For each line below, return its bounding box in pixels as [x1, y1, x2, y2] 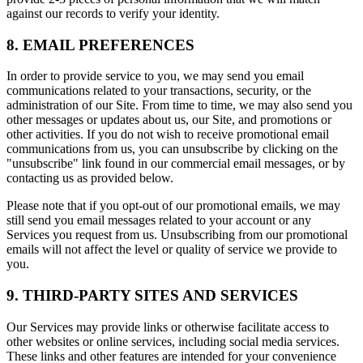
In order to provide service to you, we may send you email [6, 69, 304, 83]
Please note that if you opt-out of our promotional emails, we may [6, 199, 340, 213]
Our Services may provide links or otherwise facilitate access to [6, 319, 329, 334]
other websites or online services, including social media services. [6, 334, 340, 348]
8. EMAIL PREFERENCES [6, 36, 194, 53]
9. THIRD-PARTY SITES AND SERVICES [6, 287, 298, 304]
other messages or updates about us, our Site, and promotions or [6, 113, 331, 127]
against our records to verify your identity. [6, 6, 220, 20]
